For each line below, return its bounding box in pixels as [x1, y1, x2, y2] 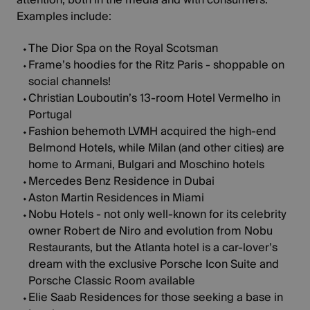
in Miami [157, 188, 204, 208]
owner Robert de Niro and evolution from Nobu [28, 221, 273, 241]
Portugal [28, 104, 72, 125]
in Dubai [169, 171, 215, 191]
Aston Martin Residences [28, 188, 158, 208]
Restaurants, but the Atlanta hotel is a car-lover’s [28, 237, 277, 257]
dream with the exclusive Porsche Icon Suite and [28, 254, 279, 274]
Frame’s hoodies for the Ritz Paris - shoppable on [28, 55, 284, 75]
